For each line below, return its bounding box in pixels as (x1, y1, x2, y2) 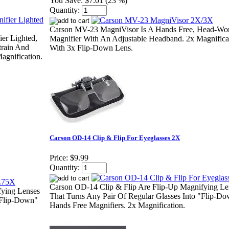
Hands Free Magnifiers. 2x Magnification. (50, 201, 185, 210)
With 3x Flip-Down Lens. (50, 43, 133, 53)
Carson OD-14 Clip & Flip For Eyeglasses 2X (50, 134, 180, 142)
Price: (50, 153, 68, 163)
